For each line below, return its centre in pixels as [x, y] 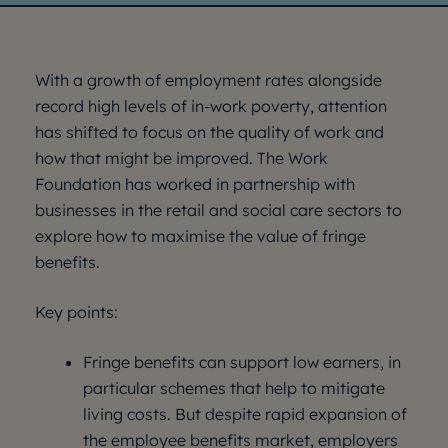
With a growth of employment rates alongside [208, 80]
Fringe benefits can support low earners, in [242, 362]
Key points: [76, 312]
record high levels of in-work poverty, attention [211, 106]
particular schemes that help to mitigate [234, 388]
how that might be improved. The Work [181, 158]
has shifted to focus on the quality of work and [209, 132]
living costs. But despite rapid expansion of [245, 414]
